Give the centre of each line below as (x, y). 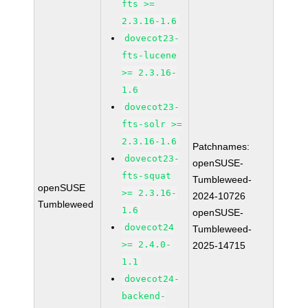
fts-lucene (150, 55)
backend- (144, 296)
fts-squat (147, 176)
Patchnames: (221, 146)
